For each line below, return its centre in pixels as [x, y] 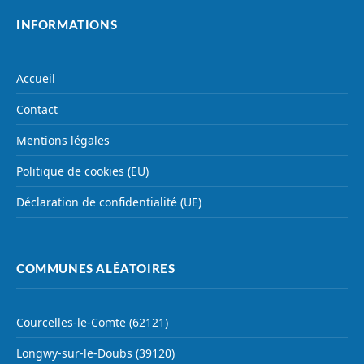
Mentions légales [63, 141]
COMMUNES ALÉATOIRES [96, 270]
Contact [37, 110]
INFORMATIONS [67, 26]
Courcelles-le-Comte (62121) [92, 323]
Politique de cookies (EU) [82, 171]
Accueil [36, 79]
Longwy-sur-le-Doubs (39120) [95, 353]
